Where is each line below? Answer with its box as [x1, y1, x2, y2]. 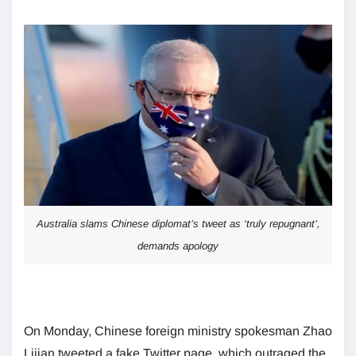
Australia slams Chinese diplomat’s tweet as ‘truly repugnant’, [36, 218, 320, 230]
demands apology [137, 240, 219, 253]
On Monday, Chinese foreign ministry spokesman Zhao [24, 324, 332, 339]
